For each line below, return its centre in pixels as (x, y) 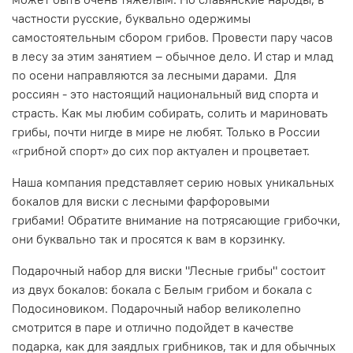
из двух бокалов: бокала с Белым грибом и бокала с (162, 289)
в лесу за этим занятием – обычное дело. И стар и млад (173, 56)
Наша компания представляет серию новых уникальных (173, 182)
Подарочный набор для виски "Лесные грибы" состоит (169, 270)
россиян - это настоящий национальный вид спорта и (165, 93)
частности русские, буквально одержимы (131, 18)
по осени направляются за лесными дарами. (141, 74)
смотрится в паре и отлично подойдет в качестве (153, 327)
